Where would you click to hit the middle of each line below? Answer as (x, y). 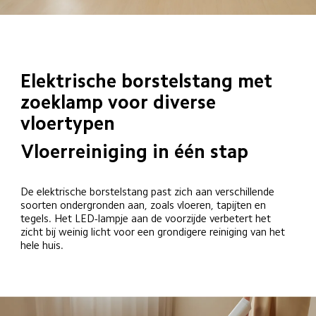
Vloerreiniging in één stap (135, 152)
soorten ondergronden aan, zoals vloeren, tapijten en (145, 205)
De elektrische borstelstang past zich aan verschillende (149, 191)
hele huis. (42, 245)
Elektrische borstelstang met (149, 81)
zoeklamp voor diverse (121, 103)
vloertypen (68, 124)
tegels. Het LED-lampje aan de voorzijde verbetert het (147, 218)
